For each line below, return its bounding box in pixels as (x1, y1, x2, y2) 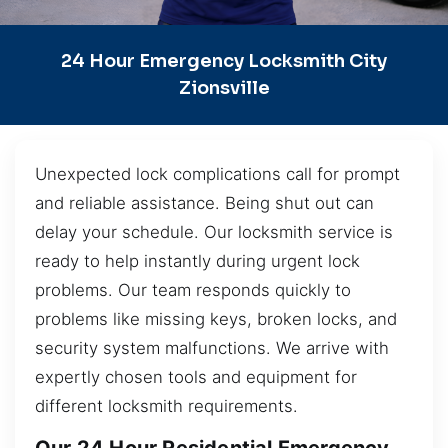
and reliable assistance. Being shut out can (35, 192, 374, 213)
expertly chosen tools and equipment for (35, 366, 357, 387)
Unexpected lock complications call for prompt (35, 163, 400, 184)
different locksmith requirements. (35, 395, 298, 416)
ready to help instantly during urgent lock (35, 250, 360, 271)
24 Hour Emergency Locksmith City (61, 49, 387, 72)
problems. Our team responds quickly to (35, 279, 351, 300)
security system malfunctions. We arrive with (35, 337, 389, 358)
